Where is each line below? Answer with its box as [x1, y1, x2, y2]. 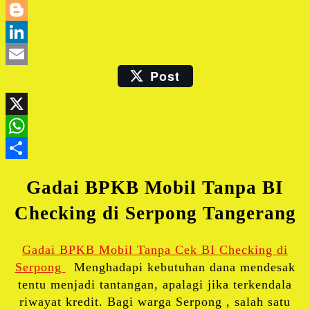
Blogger [155, 24, 200, 39]
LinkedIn [155, 46, 206, 61]
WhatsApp [155, 141, 214, 156]
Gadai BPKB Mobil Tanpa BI [26, 176, 284, 198]
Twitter [155, 2, 196, 17]
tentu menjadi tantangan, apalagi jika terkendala [18, 277, 292, 292]
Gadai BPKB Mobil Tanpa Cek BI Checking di [22, 243, 288, 257]
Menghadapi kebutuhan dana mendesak [65, 260, 295, 275]
